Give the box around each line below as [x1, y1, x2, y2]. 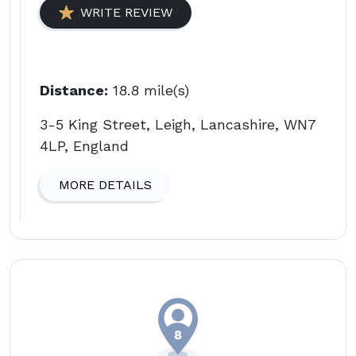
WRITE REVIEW [80, 4, 172, 20]
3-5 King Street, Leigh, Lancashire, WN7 [40, 115, 315, 133]
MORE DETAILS [59, 176, 152, 192]
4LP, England [40, 137, 129, 154]
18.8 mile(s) [108, 81, 189, 99]
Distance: [40, 81, 108, 99]
